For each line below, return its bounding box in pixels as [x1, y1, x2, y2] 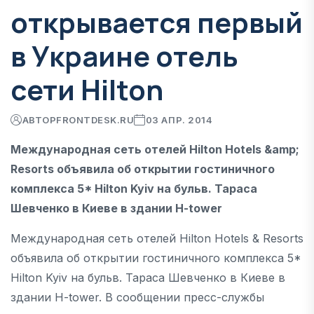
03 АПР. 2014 [145, 114, 213, 125]
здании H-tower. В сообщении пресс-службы [11, 289, 264, 304]
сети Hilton [11, 69, 163, 109]
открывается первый [11, 2, 303, 41]
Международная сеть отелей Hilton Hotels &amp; [11, 142, 299, 156]
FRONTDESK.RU [56, 114, 135, 125]
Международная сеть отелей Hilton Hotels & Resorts [11, 231, 303, 245]
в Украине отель [11, 36, 238, 75]
